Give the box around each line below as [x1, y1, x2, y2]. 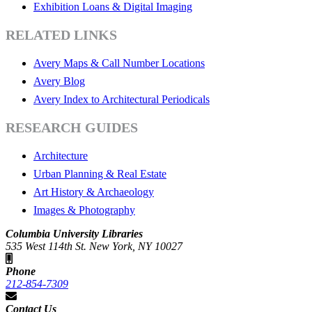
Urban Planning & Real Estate [33, 168, 166, 180]
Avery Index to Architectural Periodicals [33, 93, 210, 106]
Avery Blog [33, 75, 85, 88]
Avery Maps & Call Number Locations [33, 57, 205, 70]
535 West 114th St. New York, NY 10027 [6, 240, 182, 253]
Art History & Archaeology [33, 186, 154, 198]
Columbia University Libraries [6, 228, 143, 240]
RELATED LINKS [6, 27, 117, 43]
